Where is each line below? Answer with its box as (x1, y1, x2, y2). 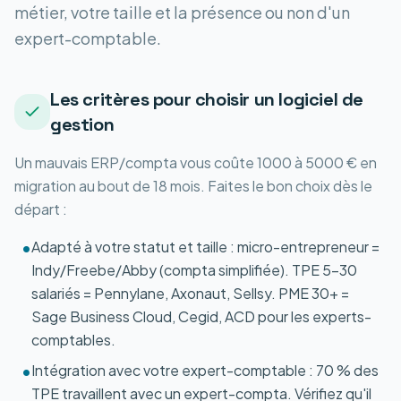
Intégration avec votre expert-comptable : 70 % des (31, 361, 379, 380)
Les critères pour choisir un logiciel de (50, 88, 364, 111)
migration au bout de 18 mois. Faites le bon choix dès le (14, 176, 372, 195)
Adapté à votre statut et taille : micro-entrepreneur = (31, 237, 380, 256)
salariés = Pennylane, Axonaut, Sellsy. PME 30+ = (31, 284, 349, 303)
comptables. (31, 330, 115, 349)
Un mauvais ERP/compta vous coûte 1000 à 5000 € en (14, 153, 377, 172)
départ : (14, 200, 67, 218)
